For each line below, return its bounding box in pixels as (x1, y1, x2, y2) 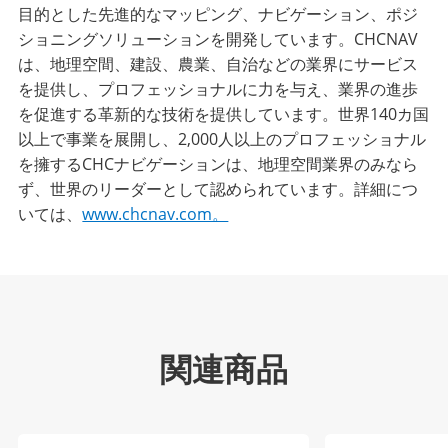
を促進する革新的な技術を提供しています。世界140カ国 (18, 103, 430, 126)
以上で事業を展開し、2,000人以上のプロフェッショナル (18, 128, 427, 151)
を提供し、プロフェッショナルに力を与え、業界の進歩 (18, 78, 419, 101)
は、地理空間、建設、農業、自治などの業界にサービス (18, 53, 419, 76)
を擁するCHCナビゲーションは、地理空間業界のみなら (18, 153, 419, 176)
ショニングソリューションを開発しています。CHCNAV (18, 28, 419, 51)
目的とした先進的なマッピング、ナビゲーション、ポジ (18, 3, 419, 26)
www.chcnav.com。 (82, 203, 229, 226)
